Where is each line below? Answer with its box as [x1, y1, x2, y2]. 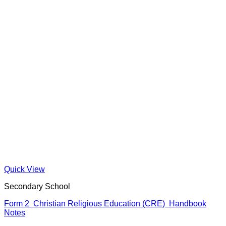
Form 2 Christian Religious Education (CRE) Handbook [4, 199, 206, 208]
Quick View [4, 165, 45, 174]
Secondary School [4, 182, 70, 191]
